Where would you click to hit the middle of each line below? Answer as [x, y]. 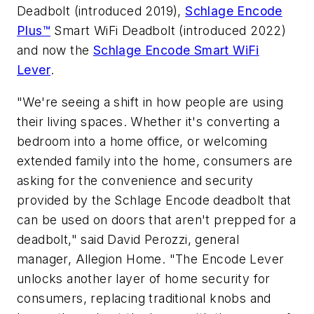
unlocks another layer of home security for [144, 279]
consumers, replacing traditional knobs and [144, 299]
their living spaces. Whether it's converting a [149, 122]
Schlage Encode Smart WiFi [176, 50]
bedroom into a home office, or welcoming [142, 142]
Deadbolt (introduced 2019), [101, 11]
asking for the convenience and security [135, 181]
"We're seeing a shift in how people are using [150, 102]
